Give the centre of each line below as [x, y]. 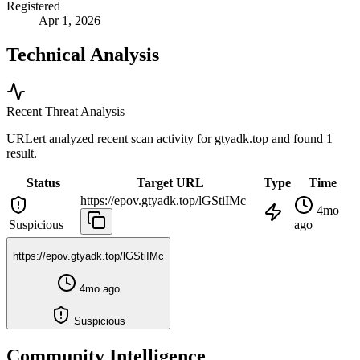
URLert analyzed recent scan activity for [110, 138]
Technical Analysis [83, 55]
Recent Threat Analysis [65, 111]
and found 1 [302, 138]
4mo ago [98, 288]
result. [22, 153]
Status [43, 182]
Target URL [170, 182]
